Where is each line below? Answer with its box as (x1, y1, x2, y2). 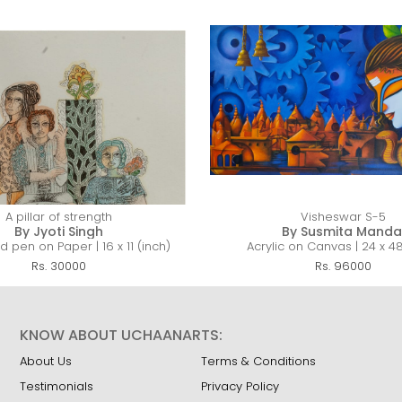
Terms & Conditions (200, 353, 316, 371)
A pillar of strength (4, 208, 112, 226)
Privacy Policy (200, 378, 279, 396)
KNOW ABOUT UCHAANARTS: (20, 325, 223, 346)
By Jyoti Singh (13, 223, 103, 241)
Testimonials (20, 378, 94, 396)
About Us (20, 353, 73, 371)
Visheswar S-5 (301, 208, 387, 226)
